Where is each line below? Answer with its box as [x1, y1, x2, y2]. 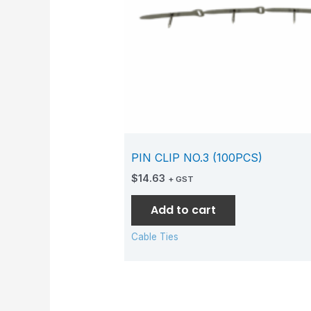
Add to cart [150, 201, 216, 218]
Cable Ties [131, 230, 178, 242]
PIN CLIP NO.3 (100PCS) [131, 150, 262, 165]
